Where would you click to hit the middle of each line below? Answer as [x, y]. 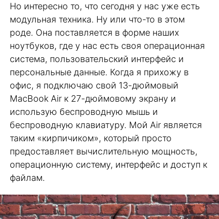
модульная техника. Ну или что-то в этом [97, 19]
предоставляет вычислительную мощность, [104, 151]
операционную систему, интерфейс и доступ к [109, 164]
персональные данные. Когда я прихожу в [99, 72]
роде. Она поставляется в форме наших [94, 32]
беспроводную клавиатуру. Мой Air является [106, 125]
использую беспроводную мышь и [84, 111]
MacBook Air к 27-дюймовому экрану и [93, 98]
